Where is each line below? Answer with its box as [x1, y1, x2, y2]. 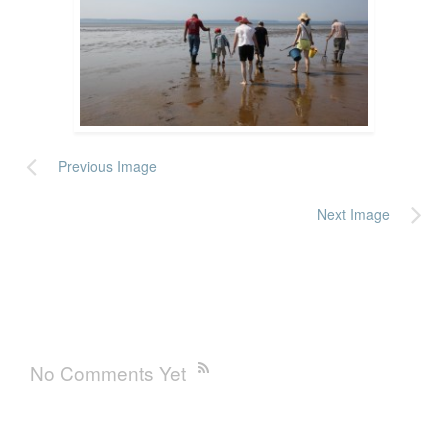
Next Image [317, 204, 390, 224]
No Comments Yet [30, 359, 186, 386]
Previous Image [58, 156, 157, 176]
